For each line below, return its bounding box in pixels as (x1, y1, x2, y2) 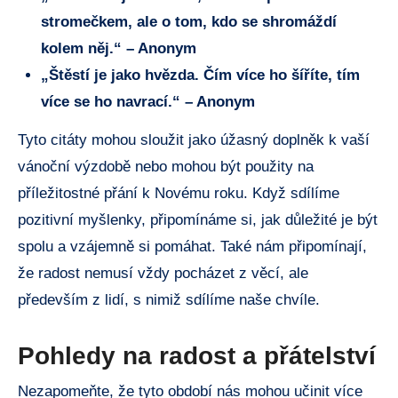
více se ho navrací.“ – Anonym (40, 93, 255, 111)
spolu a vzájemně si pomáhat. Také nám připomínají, (18, 238, 367, 256)
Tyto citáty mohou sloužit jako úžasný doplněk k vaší (18, 131, 370, 149)
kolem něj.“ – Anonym (40, 40, 196, 58)
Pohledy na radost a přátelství (18, 342, 376, 370)
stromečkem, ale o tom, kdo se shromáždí (40, 13, 337, 31)
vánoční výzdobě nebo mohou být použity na (18, 158, 314, 176)
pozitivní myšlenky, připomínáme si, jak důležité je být (18, 211, 378, 229)
